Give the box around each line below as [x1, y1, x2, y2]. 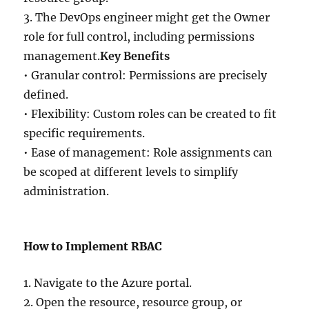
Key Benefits [100, 49, 170, 63]
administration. [23, 184, 110, 198]
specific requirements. [23, 126, 146, 140]
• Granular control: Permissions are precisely [23, 68, 268, 82]
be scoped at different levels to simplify [23, 165, 239, 179]
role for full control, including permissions [23, 30, 255, 43]
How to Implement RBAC [23, 239, 163, 253]
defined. [23, 88, 69, 101]
